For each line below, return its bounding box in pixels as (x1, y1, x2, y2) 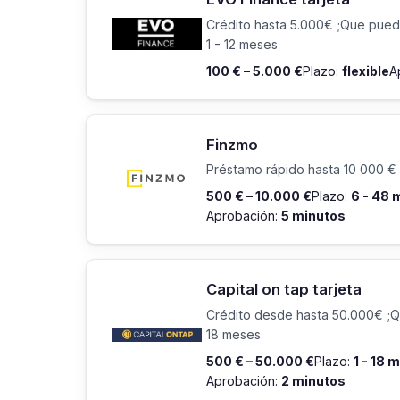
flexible (342, 62, 389, 79)
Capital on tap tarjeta (206, 280, 362, 299)
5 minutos (281, 208, 346, 224)
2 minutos (281, 373, 346, 389)
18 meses (206, 327, 261, 343)
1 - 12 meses (206, 36, 278, 52)
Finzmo (206, 135, 258, 154)
